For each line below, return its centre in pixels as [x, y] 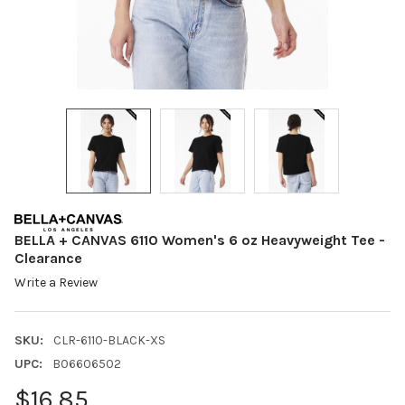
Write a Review [56, 283]
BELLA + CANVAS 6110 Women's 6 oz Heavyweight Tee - [200, 240]
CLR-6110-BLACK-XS [109, 341]
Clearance [48, 259]
